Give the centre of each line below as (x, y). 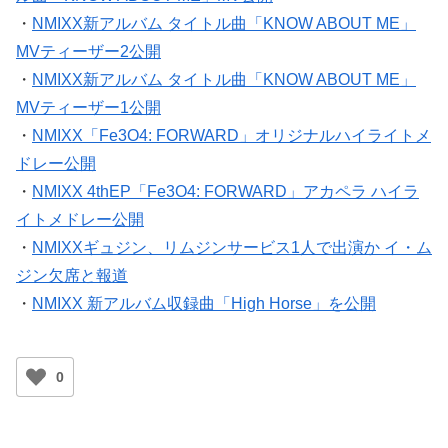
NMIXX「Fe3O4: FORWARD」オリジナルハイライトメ (231, 136)
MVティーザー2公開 (88, 52)
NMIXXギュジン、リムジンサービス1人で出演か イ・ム (232, 248)
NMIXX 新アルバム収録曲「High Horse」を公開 (204, 304)
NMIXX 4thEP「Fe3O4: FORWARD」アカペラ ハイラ (225, 192)
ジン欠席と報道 (72, 276)
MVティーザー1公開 (88, 108)
